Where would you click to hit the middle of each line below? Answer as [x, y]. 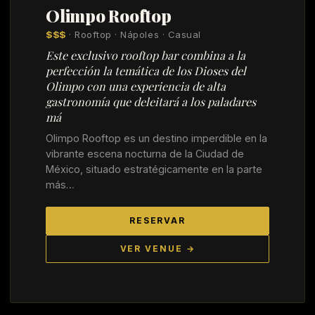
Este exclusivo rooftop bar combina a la [146, 55]
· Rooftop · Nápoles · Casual [133, 34]
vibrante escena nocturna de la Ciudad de [145, 153]
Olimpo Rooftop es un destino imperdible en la [156, 138]
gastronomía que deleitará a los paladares [151, 101]
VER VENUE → [157, 249]
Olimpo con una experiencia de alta [136, 86]
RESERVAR [157, 220]
